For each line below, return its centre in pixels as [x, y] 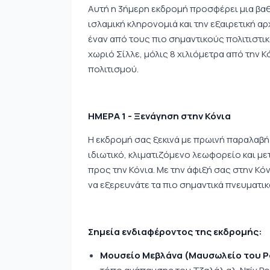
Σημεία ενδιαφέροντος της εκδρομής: [175, 232]
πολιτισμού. [113, 69]
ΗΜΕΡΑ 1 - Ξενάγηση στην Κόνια [159, 116]
